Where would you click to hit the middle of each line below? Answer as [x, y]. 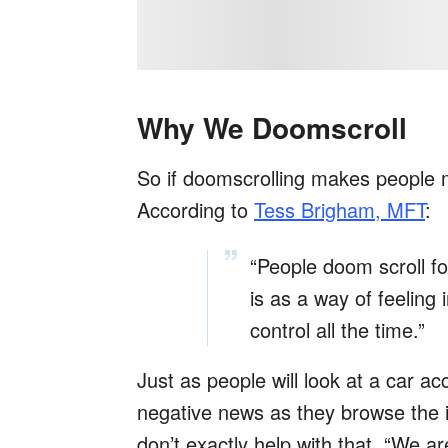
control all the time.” [337, 330]
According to [195, 210]
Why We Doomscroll [272, 128]
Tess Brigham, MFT [339, 210]
